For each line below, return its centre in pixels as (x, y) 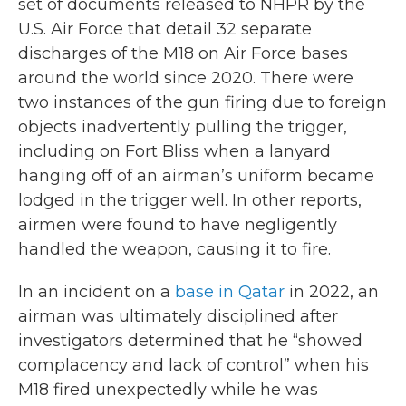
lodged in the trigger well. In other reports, (190, 201)
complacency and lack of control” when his (193, 366)
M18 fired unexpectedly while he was (168, 390)
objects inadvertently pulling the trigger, (183, 127)
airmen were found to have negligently (178, 225)
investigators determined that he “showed (190, 341)
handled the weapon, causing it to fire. (174, 250)
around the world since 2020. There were (186, 78)
